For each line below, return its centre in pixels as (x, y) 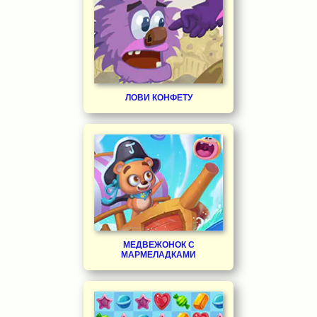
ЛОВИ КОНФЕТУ (158, 97)
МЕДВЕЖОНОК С (158, 245)
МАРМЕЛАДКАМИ (158, 255)
